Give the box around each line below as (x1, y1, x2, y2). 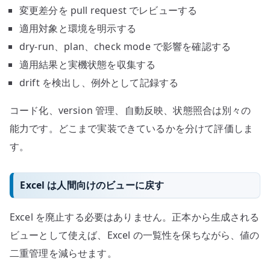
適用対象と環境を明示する (19, 21, 136, 35)
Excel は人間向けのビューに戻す (20, 178, 165, 192)
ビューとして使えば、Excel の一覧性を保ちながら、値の (10, 228, 260, 242)
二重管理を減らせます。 (10, 246, 117, 260)
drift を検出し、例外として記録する (19, 75, 179, 89)
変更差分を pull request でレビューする (19, 3, 198, 17)
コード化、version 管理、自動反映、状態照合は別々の (10, 103, 251, 117)
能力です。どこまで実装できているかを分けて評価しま (10, 121, 254, 135)
